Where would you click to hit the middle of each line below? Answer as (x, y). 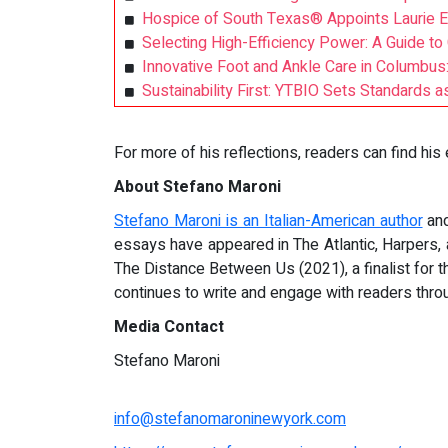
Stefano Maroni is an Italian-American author (268, 221)
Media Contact (169, 327)
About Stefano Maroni (197, 187)
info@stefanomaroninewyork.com (230, 419)
